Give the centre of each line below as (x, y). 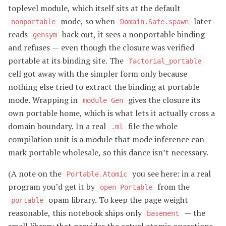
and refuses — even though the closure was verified (101, 47)
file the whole (152, 126)
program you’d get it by (52, 186)
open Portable (126, 187)
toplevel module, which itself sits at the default (94, 8)
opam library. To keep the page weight (117, 200)
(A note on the (36, 173)
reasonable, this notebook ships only (76, 213)
